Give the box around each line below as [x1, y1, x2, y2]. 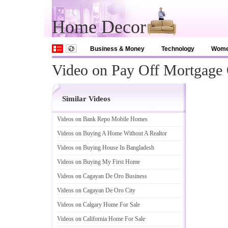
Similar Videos [62, 95, 110, 103]
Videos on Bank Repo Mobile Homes [57, 116, 148, 123]
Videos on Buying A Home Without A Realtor [57, 130, 167, 137]
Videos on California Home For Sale [57, 215, 145, 222]
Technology [161, 45, 194, 52]
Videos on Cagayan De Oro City [57, 187, 135, 194]
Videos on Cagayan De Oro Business [57, 173, 147, 180]
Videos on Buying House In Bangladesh [57, 144, 154, 151]
